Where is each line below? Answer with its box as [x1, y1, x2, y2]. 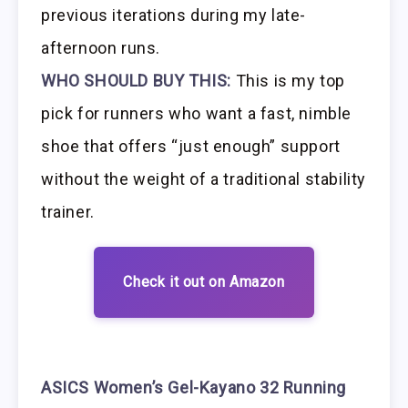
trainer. [41, 201, 95, 221]
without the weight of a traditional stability [41, 168, 367, 189]
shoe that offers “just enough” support [41, 136, 341, 156]
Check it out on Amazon [123, 272, 285, 291]
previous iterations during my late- [41, 5, 307, 25]
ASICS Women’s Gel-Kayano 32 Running [41, 377, 347, 397]
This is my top [231, 70, 345, 90]
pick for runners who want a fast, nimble [41, 103, 352, 123]
